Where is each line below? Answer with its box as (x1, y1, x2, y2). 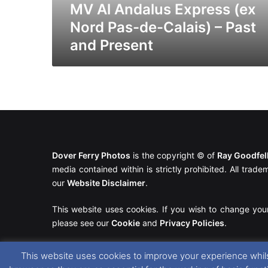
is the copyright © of (130, 150, 218, 161)
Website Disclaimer (67, 178, 145, 188)
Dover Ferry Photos (52, 150, 131, 161)
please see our (52, 218, 111, 229)
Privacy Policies (160, 218, 224, 229)
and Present (70, 36, 153, 54)
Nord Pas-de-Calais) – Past (70, 18, 256, 36)
